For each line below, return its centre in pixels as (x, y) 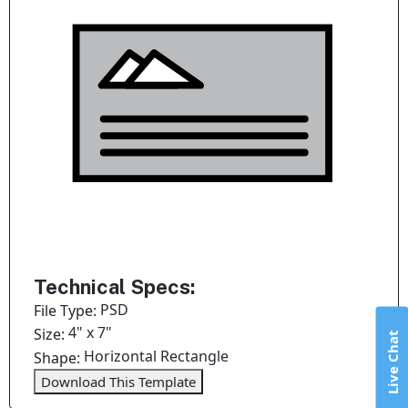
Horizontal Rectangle (157, 357)
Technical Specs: (115, 286)
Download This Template (119, 381)
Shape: (59, 357)
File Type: (67, 311)
